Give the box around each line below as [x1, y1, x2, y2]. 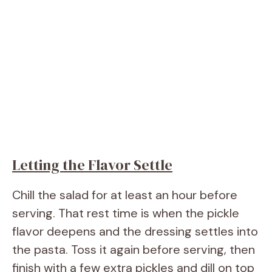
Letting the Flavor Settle [12, 154, 172, 175]
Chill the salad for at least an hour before [12, 186, 237, 203]
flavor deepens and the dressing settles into [12, 223, 258, 239]
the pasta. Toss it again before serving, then [12, 241, 255, 257]
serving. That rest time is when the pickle [12, 205, 239, 221]
